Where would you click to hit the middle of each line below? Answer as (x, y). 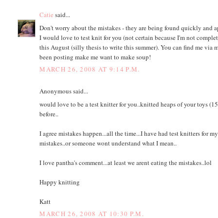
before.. (49, 114)
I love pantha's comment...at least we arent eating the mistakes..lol (126, 162)
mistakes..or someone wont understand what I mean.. (108, 143)
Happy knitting (60, 182)
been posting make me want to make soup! (95, 57)
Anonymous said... (64, 91)
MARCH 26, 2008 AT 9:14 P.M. (90, 69)
